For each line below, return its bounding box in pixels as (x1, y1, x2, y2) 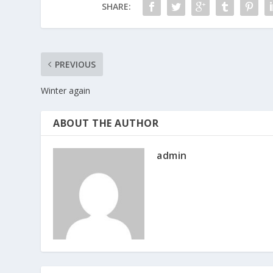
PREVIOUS (55, 58, 96, 71)
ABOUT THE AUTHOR (53, 116, 159, 130)
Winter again (41, 85, 91, 97)
